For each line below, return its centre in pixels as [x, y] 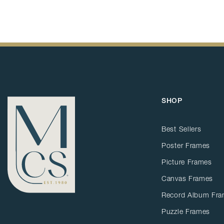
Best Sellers [181, 129]
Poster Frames [186, 146]
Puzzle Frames [186, 212]
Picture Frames [187, 162]
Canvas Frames [187, 179]
